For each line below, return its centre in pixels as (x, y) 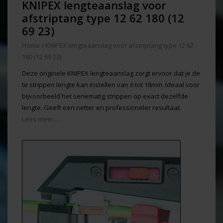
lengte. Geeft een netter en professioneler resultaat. (102, 108)
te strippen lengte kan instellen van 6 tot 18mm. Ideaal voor (111, 85)
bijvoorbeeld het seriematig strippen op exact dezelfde (105, 96)
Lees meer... (40, 119)
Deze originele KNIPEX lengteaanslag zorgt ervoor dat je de (111, 73)
